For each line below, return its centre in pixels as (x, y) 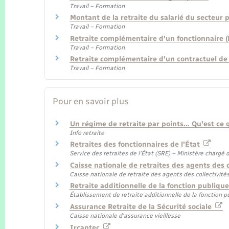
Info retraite (87, 133)
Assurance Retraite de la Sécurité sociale (142, 207)
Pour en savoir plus (91, 101)
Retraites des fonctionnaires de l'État (136, 145)
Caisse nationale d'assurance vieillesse (125, 215)
